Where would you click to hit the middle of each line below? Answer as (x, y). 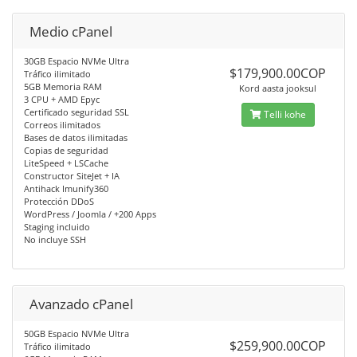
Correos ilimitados (62, 125)
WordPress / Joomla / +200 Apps (90, 214)
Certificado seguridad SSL (76, 112)
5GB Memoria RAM (63, 87)
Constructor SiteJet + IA (72, 176)
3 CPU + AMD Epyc (62, 100)
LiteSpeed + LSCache (66, 163)
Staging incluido (57, 227)
